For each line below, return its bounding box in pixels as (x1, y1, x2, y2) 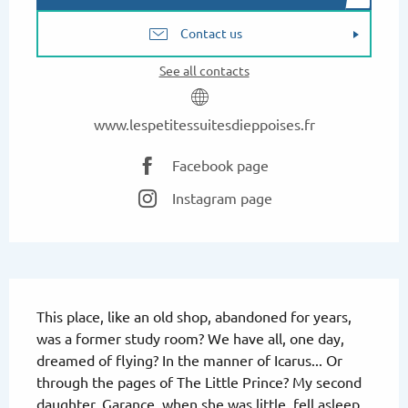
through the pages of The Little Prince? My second (36, 374, 362, 391)
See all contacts (158, 64, 250, 78)
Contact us (180, 26, 243, 41)
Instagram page (171, 190, 272, 207)
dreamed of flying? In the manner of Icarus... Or (36, 352, 342, 369)
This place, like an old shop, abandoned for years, (36, 309, 352, 325)
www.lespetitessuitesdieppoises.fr (93, 117, 315, 133)
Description (9, 282, 132, 307)
